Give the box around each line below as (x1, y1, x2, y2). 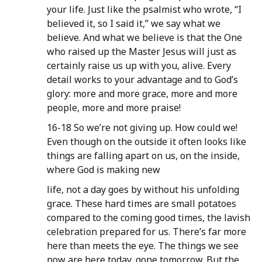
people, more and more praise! (47, 101, 181, 115)
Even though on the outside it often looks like (47, 135, 246, 149)
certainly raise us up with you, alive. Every (47, 59, 231, 73)
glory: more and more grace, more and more (47, 87, 237, 101)
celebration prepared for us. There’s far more (47, 225, 246, 239)
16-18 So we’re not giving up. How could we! (47, 121, 237, 135)
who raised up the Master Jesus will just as (47, 45, 236, 58)
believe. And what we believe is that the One (47, 31, 242, 44)
